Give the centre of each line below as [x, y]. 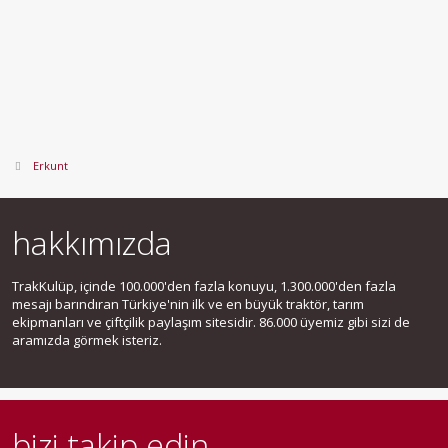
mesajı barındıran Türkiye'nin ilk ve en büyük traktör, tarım [188, 304]
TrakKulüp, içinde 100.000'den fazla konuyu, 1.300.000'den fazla [204, 286]
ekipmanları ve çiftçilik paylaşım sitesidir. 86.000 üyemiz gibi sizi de [211, 322]
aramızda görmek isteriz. [87, 340]
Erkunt [50, 165]
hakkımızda [92, 242]
